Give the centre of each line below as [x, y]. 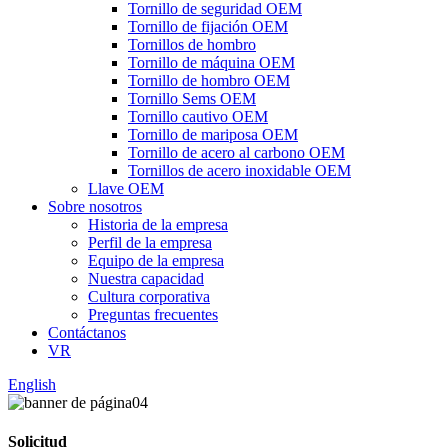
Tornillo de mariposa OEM [213, 134]
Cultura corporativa [149, 296]
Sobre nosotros [95, 206]
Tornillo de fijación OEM [208, 26]
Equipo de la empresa [156, 260]
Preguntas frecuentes [153, 314]
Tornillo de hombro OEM [209, 80]
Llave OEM [126, 188]
